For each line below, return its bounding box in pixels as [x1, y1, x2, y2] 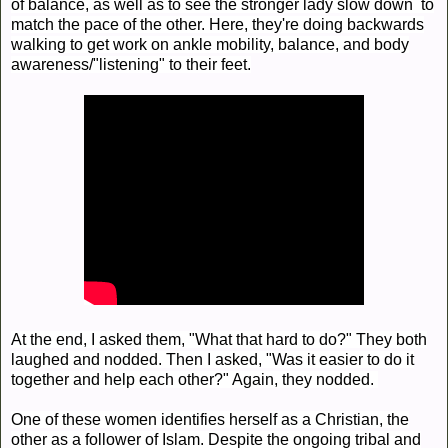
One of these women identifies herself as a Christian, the [11, 411, 409, 429]
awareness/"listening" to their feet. [11, 56, 251, 74]
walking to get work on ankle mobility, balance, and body [11, 36, 409, 54]
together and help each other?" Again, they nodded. [11, 371, 378, 389]
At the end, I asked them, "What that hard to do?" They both [11, 331, 427, 349]
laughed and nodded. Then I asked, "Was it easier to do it [11, 351, 414, 369]
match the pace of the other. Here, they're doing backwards [11, 16, 424, 34]
